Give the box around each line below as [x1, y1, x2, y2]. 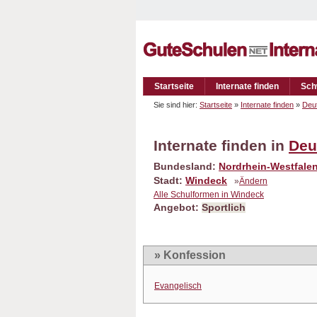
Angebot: [154, 202, 202, 213]
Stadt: [154, 175, 185, 186]
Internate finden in [154, 137, 289, 154]
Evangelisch [154, 281, 202, 291]
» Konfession [154, 249, 226, 261]
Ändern [239, 176, 267, 186]
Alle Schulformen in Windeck [154, 190, 264, 200]
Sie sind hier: [154, 100, 200, 109]
